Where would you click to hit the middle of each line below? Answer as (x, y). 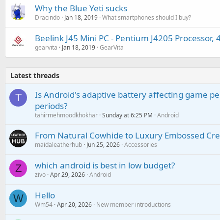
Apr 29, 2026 (68, 174)
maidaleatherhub (58, 144)
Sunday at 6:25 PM (127, 115)
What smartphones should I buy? (147, 17)
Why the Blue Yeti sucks (81, 8)
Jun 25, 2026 (103, 144)
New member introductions (134, 204)
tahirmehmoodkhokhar (66, 115)
